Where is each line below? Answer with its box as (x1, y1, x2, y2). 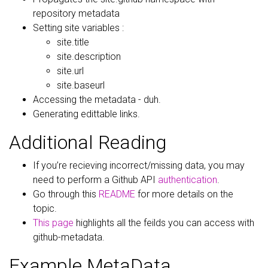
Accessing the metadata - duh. (33, 94, 161, 105)
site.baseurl (57, 80, 105, 91)
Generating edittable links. (33, 108, 140, 120)
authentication (156, 174, 217, 185)
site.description (57, 51, 121, 62)
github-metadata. (33, 232, 105, 243)
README (99, 188, 135, 200)
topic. (33, 203, 57, 214)
